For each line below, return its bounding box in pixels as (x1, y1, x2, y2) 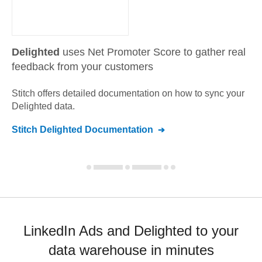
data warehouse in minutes (48, 242, 214, 258)
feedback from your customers (12, 61, 153, 73)
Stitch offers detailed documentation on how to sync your (12, 88, 244, 98)
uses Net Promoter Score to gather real (63, 46, 246, 58)
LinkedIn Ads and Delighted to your (23, 223, 239, 239)
